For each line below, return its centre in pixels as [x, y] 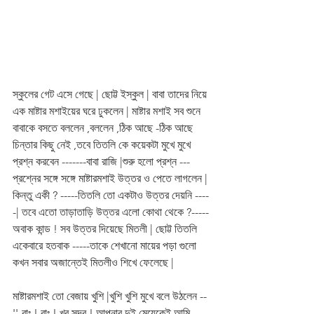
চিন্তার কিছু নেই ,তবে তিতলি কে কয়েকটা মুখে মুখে [103, 145]
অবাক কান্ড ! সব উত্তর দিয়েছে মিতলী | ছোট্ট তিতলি [106, 229]
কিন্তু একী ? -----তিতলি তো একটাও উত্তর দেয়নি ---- [111, 196]
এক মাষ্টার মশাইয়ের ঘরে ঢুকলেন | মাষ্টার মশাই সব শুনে [108, 111]
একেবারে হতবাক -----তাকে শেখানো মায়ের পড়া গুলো [106, 246]
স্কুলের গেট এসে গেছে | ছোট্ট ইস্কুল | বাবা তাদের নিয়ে [111, 95]
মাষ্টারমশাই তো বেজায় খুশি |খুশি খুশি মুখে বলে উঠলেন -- [110, 296]
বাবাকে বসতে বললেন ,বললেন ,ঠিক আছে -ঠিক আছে [104, 128]
